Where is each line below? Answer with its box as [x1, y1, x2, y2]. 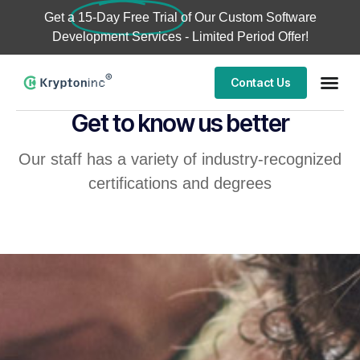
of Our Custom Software [180, 10, 317, 24]
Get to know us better [71, 108, 289, 137]
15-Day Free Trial [77, 10, 178, 24]
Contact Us [230, 75, 291, 89]
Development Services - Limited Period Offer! [51, 30, 309, 43]
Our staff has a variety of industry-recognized [18, 150, 342, 168]
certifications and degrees [88, 174, 272, 192]
